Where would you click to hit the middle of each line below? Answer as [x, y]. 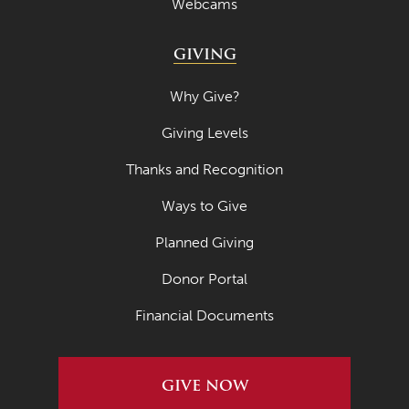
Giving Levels [204, 133]
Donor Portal [204, 279]
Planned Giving [204, 243]
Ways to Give [204, 206]
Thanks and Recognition [204, 170]
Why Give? [204, 97]
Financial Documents [204, 316]
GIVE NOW [204, 386]
